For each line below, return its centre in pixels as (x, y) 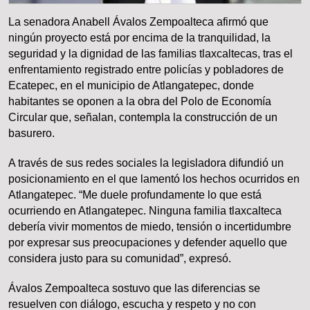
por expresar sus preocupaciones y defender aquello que (148, 243)
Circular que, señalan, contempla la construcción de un (143, 118)
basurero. (31, 134)
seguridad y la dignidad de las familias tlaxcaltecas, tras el (151, 54)
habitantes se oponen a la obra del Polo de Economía (140, 102)
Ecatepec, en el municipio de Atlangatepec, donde (131, 86)
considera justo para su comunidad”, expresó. (120, 259)
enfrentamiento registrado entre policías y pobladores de (146, 70)
